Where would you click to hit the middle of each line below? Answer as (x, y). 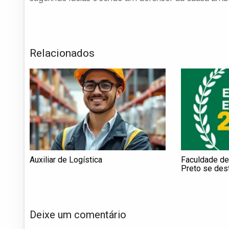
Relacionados (62, 53)
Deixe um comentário (78, 214)
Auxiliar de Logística (66, 160)
